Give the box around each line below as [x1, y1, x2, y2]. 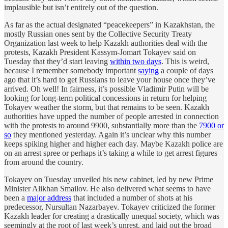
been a [4, 193, 27, 203]
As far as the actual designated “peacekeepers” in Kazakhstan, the [4, 20, 215, 30]
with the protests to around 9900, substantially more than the [4, 121, 199, 130]
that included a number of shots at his [71, 193, 192, 203]
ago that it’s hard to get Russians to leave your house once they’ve [4, 75, 215, 84]
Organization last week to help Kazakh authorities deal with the [4, 39, 207, 48]
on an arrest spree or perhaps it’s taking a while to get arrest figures [4, 149, 217, 158]
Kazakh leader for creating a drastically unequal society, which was [4, 212, 219, 221]
